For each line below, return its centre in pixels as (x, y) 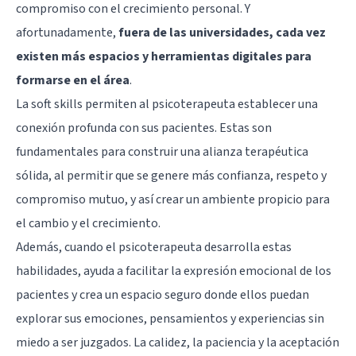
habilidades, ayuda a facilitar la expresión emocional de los (174, 271)
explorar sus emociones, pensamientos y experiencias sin (170, 318)
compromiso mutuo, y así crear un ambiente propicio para (173, 199)
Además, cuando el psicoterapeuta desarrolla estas (154, 247)
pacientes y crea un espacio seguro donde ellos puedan (163, 294)
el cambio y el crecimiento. (88, 223)
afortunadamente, (67, 32)
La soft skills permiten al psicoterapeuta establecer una (167, 104)
